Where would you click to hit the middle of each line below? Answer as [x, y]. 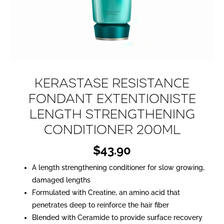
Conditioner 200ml [112, 129]
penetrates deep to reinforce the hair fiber [100, 205]
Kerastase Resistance [112, 83]
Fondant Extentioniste [112, 98]
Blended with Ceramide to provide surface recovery [117, 217]
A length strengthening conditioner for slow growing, [118, 167]
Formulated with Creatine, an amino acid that [106, 192]
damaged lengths [61, 180]
